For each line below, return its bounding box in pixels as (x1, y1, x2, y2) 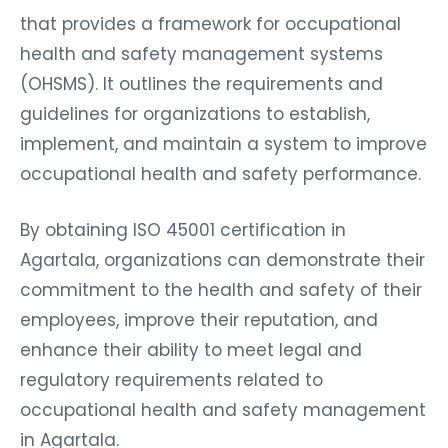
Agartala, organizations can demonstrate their (20, 242, 425, 267)
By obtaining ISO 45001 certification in (20, 212, 346, 237)
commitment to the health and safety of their (20, 272, 422, 297)
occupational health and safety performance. (20, 156, 421, 181)
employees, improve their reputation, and (20, 302, 378, 327)
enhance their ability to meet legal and (20, 332, 362, 357)
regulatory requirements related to (20, 362, 323, 387)
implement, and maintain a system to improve (20, 126, 427, 151)
